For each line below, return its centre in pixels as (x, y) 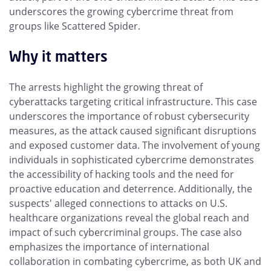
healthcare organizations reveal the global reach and (129, 218)
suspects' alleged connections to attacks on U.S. (118, 204)
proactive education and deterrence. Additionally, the (131, 189)
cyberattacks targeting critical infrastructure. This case (133, 102)
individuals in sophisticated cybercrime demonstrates (132, 160)
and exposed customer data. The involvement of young (135, 145)
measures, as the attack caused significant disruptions (133, 131)
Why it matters (58, 57)
